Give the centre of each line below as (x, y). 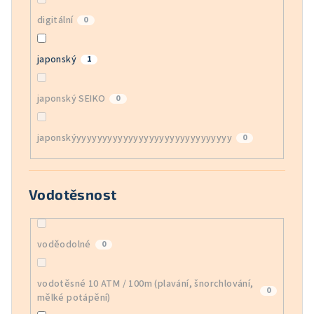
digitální (55, 21)
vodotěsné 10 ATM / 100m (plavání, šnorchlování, (145, 284)
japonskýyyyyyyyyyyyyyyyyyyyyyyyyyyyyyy (134, 138)
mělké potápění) (74, 298)
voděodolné (64, 245)
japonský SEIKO (71, 99)
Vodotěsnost (73, 194)
